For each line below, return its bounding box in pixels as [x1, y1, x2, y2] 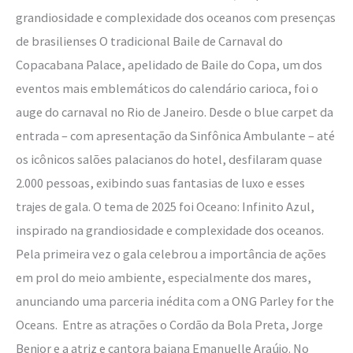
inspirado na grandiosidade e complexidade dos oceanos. [16, 221, 324, 238]
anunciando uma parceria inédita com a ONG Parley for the [16, 292, 334, 309]
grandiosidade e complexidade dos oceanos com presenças [16, 9, 336, 25]
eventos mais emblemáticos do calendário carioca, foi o [16, 80, 318, 96]
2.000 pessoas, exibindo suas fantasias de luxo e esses [16, 174, 305, 191]
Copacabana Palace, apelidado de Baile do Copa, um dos [16, 56, 322, 72]
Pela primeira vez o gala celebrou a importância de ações [16, 245, 326, 262]
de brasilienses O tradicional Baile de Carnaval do [16, 32, 283, 49]
